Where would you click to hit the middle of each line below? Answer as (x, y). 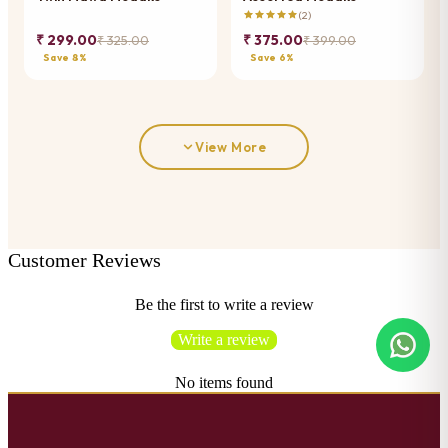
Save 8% (65, 57)
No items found (224, 382)
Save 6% (272, 57)
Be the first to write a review (224, 304)
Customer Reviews (84, 259)
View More (231, 146)
